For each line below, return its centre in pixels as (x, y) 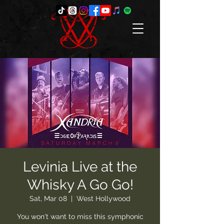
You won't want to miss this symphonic (80, 216)
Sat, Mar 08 (48, 198)
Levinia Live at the (80, 167)
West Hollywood (103, 198)
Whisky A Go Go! (80, 185)
